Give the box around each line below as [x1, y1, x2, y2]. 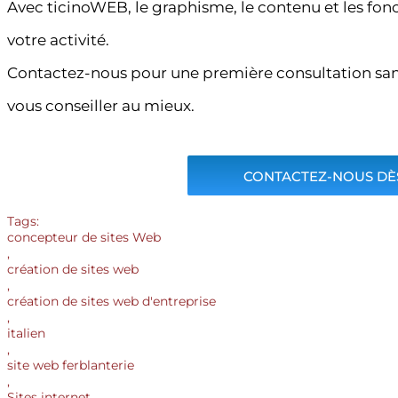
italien [7, 325, 45, 342]
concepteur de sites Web [7, 229, 161, 246]
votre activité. [7, 31, 109, 50]
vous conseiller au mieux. [7, 97, 195, 115]
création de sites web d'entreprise [7, 293, 216, 310]
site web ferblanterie [7, 357, 134, 374]
